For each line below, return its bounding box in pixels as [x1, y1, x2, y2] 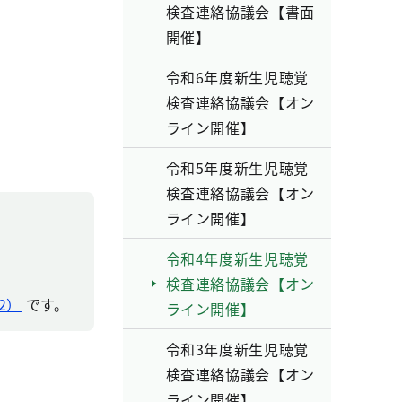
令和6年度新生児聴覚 [165, 66, 309, 88]
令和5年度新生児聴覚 [165, 157, 309, 179]
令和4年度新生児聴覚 [165, 248, 309, 269]
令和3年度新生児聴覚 [165, 338, 309, 360]
